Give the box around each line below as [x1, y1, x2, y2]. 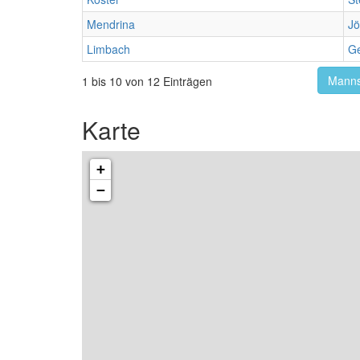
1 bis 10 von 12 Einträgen [82, 73, 212, 89]
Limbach [87, 41, 130, 57]
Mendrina [87, 16, 135, 32]
